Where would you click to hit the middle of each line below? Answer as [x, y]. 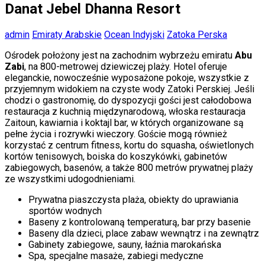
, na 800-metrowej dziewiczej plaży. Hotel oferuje [126, 66]
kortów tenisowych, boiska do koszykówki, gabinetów [116, 156]
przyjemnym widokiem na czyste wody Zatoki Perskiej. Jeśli [130, 89]
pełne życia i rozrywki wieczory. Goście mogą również [116, 134]
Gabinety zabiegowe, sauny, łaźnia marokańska [125, 244]
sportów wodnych [65, 211]
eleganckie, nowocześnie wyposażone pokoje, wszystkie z [127, 77]
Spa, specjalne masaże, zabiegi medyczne [116, 256]
